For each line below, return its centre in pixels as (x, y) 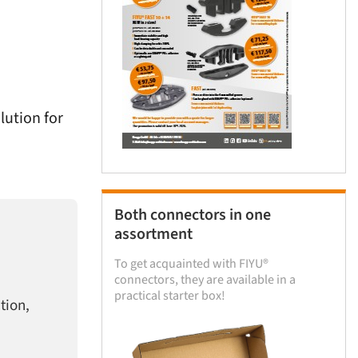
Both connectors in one (193, 215)
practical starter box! (170, 295)
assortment (153, 234)
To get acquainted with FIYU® (191, 263)
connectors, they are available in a (205, 279)
